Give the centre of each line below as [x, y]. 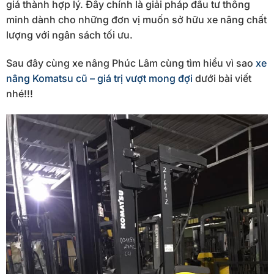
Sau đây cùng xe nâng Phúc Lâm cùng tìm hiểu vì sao [131, 63]
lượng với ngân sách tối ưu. [69, 35]
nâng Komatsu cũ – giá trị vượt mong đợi [99, 78]
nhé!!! [20, 93]
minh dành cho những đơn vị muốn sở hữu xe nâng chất [136, 20]
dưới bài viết [222, 78]
